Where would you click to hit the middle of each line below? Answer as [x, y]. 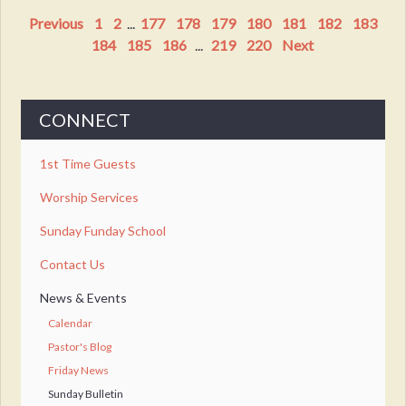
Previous [56, 24]
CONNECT [85, 120]
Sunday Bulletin [86, 394]
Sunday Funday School [103, 230]
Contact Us [73, 264]
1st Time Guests [88, 163]
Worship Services [90, 197]
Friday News [79, 371]
